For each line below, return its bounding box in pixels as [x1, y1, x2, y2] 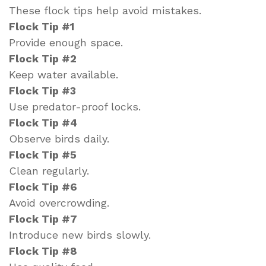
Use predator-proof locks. [9, 100, 141, 113]
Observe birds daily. [9, 132, 109, 145]
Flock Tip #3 [9, 84, 76, 97]
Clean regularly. [9, 164, 89, 177]
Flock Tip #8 [9, 244, 77, 257]
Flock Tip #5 [9, 148, 77, 161]
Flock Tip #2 [9, 52, 77, 65]
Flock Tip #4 [9, 116, 77, 129]
